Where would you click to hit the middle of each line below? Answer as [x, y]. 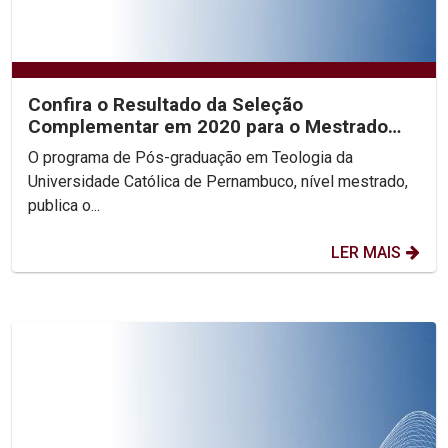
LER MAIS [366, 252]
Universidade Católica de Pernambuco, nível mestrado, [218, 181]
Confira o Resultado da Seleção [165, 104]
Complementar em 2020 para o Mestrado [208, 126]
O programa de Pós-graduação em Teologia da [190, 157]
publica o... [64, 205]
